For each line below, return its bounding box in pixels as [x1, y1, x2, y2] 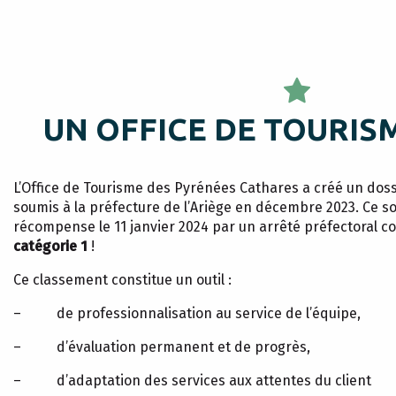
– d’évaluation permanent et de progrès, [13, 339, 310, 355]
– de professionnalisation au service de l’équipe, [13, 305, 361, 322]
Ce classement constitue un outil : [13, 271, 232, 288]
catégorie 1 [13, 238, 88, 255]
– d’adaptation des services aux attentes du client [13, 372, 371, 389]
